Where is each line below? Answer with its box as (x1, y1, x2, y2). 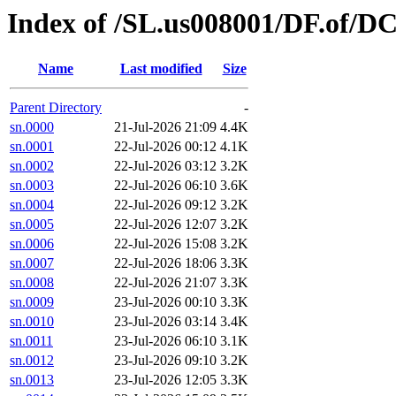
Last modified (119, 61, 202, 77)
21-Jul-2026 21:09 (114, 119, 217, 135)
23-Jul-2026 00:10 (114, 294, 217, 310)
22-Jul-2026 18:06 (114, 255, 217, 271)
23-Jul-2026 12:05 (114, 372, 217, 388)
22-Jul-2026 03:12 (114, 158, 217, 174)
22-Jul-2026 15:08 (114, 236, 217, 252)
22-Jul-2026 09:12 (114, 197, 217, 213)
